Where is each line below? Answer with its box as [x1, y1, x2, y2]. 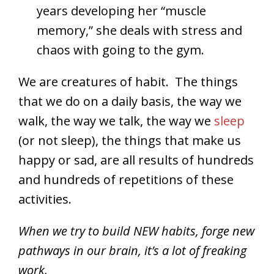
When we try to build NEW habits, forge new [18, 223, 254, 240]
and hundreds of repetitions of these [18, 171, 234, 188]
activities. [18, 191, 72, 208]
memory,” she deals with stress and [37, 22, 242, 39]
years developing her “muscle [37, 2, 206, 20]
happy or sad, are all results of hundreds [18, 152, 254, 169]
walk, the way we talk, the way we [18, 113, 214, 130]
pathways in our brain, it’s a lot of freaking [18, 242, 246, 259]
